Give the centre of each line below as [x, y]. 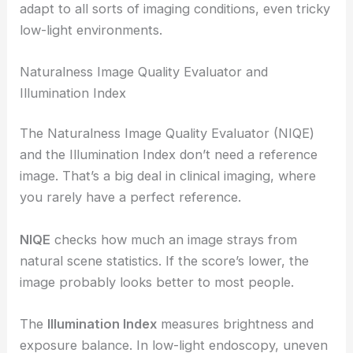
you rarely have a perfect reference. [131, 197]
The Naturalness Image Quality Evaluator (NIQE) [167, 134]
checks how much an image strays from [174, 239]
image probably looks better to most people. [157, 282]
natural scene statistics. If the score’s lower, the [165, 260]
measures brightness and [236, 323]
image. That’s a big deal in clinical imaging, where [168, 176]
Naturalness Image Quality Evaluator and [144, 71]
